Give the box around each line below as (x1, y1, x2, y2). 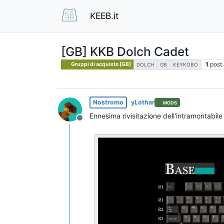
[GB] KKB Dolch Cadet (61, 43, 189, 59)
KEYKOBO (173, 61, 198, 67)
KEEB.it (90, 10, 118, 21)
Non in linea (79, 118, 123, 128)
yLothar (131, 98, 154, 106)
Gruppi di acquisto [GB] (70, 60, 131, 67)
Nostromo (93, 98, 123, 106)
